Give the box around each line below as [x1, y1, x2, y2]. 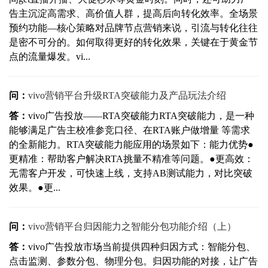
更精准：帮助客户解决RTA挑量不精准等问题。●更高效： [9, 154, 254, 165]
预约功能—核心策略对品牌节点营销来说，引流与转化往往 [9, 23, 258, 33]
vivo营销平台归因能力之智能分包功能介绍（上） [28, 221, 236, 232]
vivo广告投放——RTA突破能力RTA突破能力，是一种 [28, 111, 254, 121]
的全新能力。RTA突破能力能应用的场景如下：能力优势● [9, 139, 254, 150]
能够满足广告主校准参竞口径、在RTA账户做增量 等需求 [9, 125, 250, 136]
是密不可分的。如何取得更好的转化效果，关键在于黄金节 [9, 37, 258, 48]
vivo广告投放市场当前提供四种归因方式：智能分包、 [28, 242, 255, 252]
